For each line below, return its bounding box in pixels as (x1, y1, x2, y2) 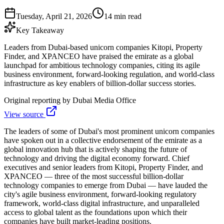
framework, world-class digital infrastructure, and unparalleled (4, 198, 199, 207)
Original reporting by (4, 95, 72, 104)
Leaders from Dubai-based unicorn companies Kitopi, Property (4, 42, 202, 51)
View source (4, 109, 45, 118)
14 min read (104, 11, 141, 20)
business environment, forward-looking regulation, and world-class (4, 69, 214, 78)
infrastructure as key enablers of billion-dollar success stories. (4, 78, 196, 87)
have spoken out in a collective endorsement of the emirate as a (4, 135, 202, 144)
